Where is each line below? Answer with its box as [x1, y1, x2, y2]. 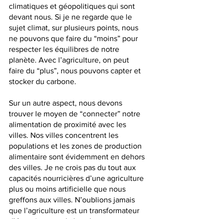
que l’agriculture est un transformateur [9, 206, 141, 215]
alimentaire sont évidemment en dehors [9, 153, 147, 161]
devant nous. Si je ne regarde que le [9, 13, 134, 22]
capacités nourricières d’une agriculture [9, 174, 146, 183]
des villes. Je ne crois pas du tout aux [9, 163, 138, 172]
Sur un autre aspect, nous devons [9, 99, 124, 108]
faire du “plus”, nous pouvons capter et [9, 66, 143, 75]
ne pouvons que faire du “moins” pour [9, 34, 140, 43]
